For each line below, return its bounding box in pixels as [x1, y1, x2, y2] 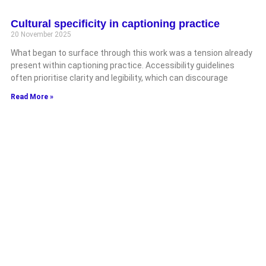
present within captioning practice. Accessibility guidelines [11, 60, 235, 70]
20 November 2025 [11, 30, 71, 39]
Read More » [11, 92, 53, 101]
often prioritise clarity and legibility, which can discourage [11, 72, 228, 83]
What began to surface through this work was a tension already [11, 47, 252, 58]
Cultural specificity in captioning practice [11, 17, 220, 30]
